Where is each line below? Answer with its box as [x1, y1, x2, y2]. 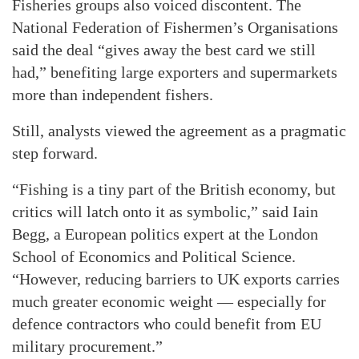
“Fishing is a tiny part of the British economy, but [12, 180, 336, 199]
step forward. [12, 144, 98, 163]
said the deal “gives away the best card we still [12, 41, 316, 59]
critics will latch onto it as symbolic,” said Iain [12, 203, 318, 221]
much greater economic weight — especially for [12, 292, 326, 311]
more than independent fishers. [12, 86, 213, 104]
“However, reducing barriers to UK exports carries [12, 270, 340, 288]
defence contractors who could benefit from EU [12, 315, 321, 333]
